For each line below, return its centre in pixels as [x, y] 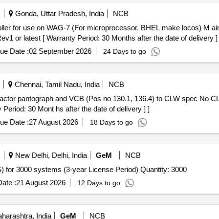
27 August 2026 [53, 122]
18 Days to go [111, 122]
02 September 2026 [60, 51]
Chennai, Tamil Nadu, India [56, 84]
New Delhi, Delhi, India [50, 155]
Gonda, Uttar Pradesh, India [58, 13]
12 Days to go [99, 183]
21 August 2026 [41, 183]
